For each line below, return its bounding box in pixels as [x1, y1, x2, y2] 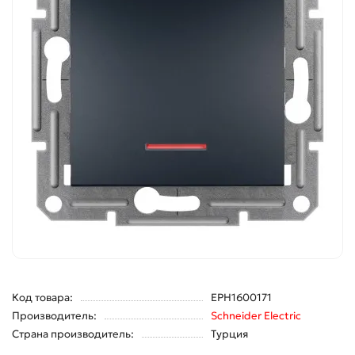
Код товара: [12, 291, 73, 305]
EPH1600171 [210, 291, 272, 305]
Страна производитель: [12, 327, 134, 342]
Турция [210, 327, 248, 342]
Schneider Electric [210, 309, 301, 323]
